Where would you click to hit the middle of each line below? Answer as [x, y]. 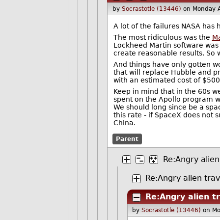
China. [124, 123]
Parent [127, 139]
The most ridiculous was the [163, 37]
